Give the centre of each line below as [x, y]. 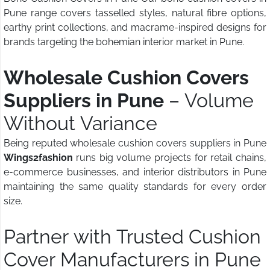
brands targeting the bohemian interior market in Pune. [124, 42]
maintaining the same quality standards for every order [135, 187]
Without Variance [80, 124]
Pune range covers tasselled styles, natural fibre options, [135, 13]
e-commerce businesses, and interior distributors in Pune [135, 172]
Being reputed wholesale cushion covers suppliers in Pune [135, 143]
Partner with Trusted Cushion [132, 237]
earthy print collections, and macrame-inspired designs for [135, 28]
